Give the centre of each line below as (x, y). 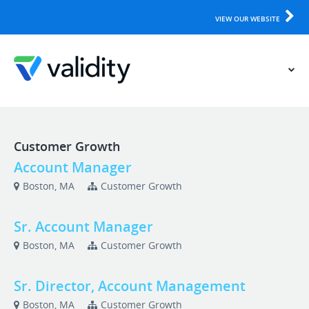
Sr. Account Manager (83, 227)
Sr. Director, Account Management (130, 286)
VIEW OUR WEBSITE (248, 19)
